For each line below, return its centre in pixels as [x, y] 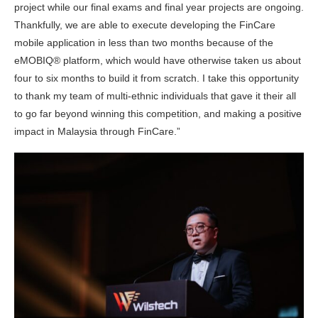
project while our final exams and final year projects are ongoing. [159, 7]
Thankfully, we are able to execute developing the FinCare [145, 25]
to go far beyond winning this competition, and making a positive [158, 114]
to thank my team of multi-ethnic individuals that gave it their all [155, 96]
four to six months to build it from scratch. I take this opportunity [157, 78]
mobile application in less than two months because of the [144, 43]
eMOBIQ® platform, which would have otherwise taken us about [158, 61]
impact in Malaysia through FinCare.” [97, 132]
